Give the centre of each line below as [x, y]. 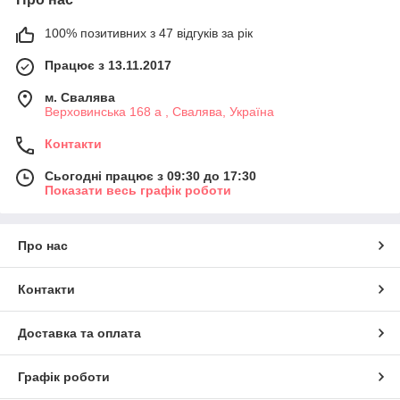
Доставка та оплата [79, 333]
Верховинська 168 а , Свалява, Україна [159, 111]
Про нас [43, 245]
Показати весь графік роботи [138, 190]
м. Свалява [80, 97]
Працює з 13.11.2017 [108, 65]
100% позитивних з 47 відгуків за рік [149, 33]
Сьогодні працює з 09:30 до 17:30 [150, 175]
